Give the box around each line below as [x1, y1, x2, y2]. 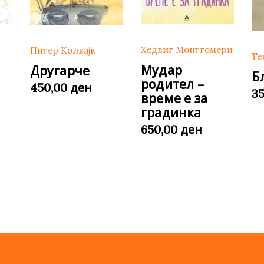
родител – [140, 76, 204, 93]
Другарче [29, 62, 90, 79]
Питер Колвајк [29, 44, 95, 56]
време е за [140, 90, 208, 107]
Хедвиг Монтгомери [140, 44, 233, 56]
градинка [140, 104, 202, 121]
